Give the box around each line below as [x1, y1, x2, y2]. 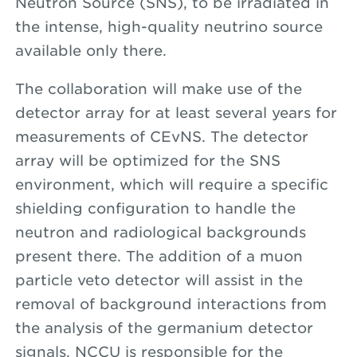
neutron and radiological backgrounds [14, 224, 306, 241]
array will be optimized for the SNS [14, 152, 280, 169]
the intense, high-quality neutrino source [14, 18, 323, 35]
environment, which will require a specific [14, 176, 328, 193]
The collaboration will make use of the [14, 80, 302, 97]
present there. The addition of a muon [14, 248, 303, 265]
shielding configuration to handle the [14, 200, 296, 217]
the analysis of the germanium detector [14, 320, 313, 336]
